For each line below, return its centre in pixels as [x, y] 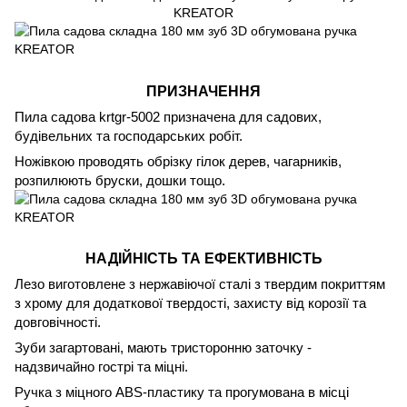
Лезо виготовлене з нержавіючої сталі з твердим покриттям [200, 284]
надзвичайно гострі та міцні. [101, 367]
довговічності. [58, 323]
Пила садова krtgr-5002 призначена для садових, [168, 116]
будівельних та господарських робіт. [129, 135]
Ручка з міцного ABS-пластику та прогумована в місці [182, 392]
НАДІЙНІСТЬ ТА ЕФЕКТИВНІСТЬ [203, 258]
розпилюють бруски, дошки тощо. [120, 180]
